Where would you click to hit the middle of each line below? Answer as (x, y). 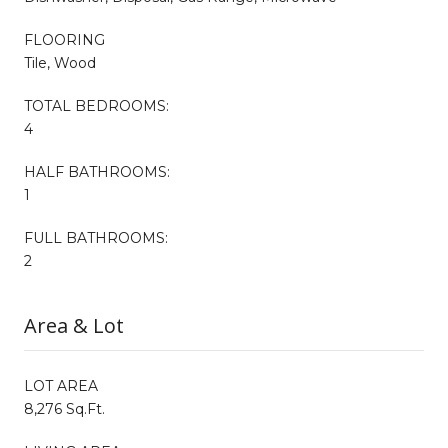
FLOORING (64, 39)
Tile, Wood (60, 62)
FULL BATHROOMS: (96, 237)
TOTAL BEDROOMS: (96, 105)
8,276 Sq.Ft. (64, 408)
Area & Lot (74, 325)
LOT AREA (61, 385)
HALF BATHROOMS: (97, 171)
